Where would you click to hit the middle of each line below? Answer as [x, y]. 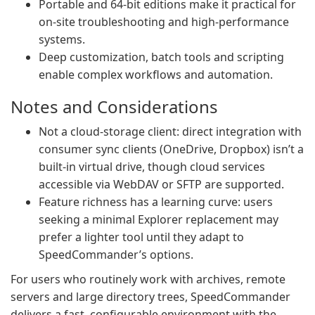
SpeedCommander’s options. [116, 255]
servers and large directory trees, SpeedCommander [150, 297]
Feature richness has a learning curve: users [156, 202]
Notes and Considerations [114, 107]
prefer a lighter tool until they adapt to [141, 237]
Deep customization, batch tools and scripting [161, 57]
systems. [62, 39]
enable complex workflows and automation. [156, 75]
